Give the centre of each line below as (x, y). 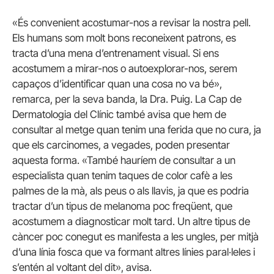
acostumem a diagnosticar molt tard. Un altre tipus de (131, 222)
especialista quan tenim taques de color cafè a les (122, 176)
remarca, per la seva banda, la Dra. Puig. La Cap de (127, 99)
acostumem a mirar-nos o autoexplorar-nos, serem (125, 69)
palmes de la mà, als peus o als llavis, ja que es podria (131, 191)
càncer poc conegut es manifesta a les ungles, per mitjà (135, 237)
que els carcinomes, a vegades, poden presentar (121, 145)
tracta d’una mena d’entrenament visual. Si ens (116, 54)
